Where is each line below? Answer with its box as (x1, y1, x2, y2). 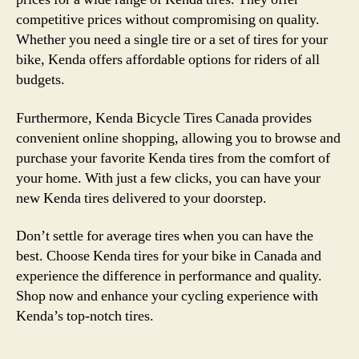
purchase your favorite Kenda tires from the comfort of (16, 148, 330, 167)
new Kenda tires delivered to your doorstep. (16, 188, 267, 208)
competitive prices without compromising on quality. (16, 10, 320, 29)
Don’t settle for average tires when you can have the (16, 227, 313, 245)
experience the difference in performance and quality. (16, 267, 322, 285)
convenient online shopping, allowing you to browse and (16, 128, 341, 147)
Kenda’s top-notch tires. (16, 307, 154, 325)
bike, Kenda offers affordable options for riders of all (16, 50, 320, 69)
